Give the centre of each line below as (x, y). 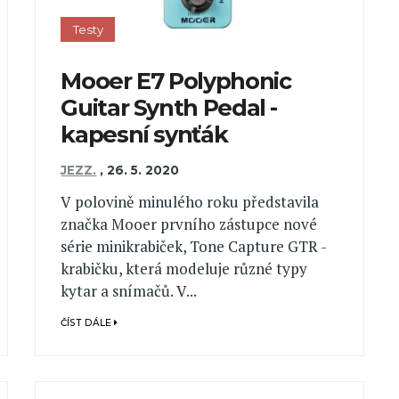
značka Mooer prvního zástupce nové (189, 224)
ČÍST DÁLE (88, 323)
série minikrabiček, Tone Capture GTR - (194, 247)
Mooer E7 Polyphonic (176, 80)
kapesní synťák (144, 134)
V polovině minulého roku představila (190, 202)
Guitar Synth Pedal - (169, 107)
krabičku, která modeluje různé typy (184, 269)
